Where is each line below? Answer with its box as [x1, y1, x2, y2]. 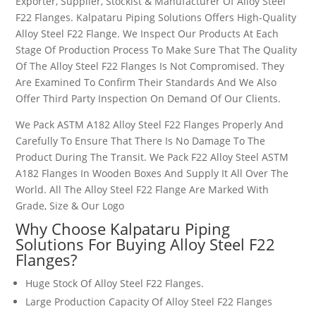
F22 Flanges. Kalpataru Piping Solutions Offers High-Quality [16, 11, 297, 24]
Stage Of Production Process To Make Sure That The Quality [16, 43, 298, 56]
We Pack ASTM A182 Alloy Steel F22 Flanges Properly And [16, 118, 284, 131]
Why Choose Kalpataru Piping [16, 218, 231, 239]
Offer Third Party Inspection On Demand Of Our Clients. [16, 92, 281, 105]
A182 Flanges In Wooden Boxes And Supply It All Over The [16, 166, 289, 180]
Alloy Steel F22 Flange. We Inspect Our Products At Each [16, 27, 279, 40]
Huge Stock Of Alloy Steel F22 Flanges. [25, 276, 205, 290]
